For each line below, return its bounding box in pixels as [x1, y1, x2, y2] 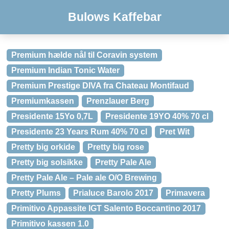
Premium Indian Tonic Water [11, 66, 120, 75]
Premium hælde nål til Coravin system [11, 51, 157, 59]
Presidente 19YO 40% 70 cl [105, 112, 209, 121]
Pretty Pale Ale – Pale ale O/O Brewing [11, 173, 157, 182]
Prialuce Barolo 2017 [73, 189, 153, 197]
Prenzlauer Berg [86, 97, 149, 105]
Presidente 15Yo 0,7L [11, 112, 93, 121]
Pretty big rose [87, 143, 144, 151]
